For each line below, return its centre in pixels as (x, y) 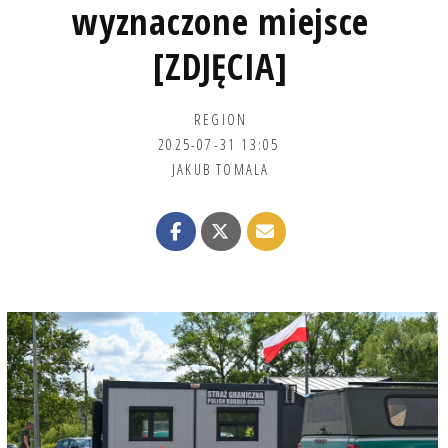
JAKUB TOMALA (220, 168)
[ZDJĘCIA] (220, 66)
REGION (221, 118)
